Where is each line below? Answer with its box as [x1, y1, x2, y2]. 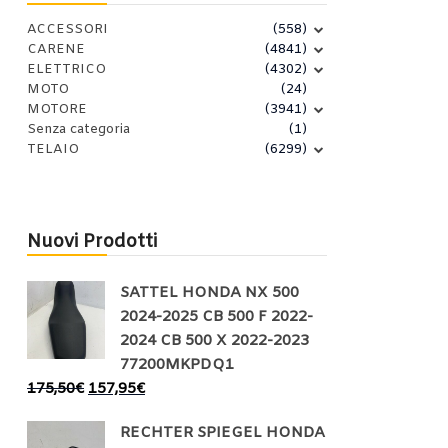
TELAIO [27, 141, 79, 159]
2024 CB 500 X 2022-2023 [120, 331, 309, 352]
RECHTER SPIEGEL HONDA [120, 423, 325, 444]
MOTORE [27, 101, 87, 119]
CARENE [27, 41, 85, 59]
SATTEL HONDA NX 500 [120, 283, 299, 304]
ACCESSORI [27, 21, 108, 39]
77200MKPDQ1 [120, 355, 234, 376]
